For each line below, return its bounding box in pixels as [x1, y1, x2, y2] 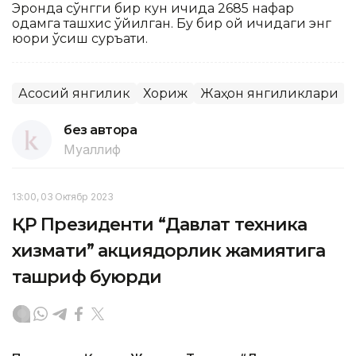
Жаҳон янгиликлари [200, 85, 339, 101]
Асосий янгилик [18, 85, 130, 101]
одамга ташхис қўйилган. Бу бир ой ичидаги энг [12, 15, 331, 31]
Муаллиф [64, 141, 121, 157]
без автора [64, 122, 137, 137]
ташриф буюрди [12, 265, 162, 288]
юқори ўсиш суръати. [12, 30, 148, 46]
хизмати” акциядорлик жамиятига [12, 239, 326, 261]
